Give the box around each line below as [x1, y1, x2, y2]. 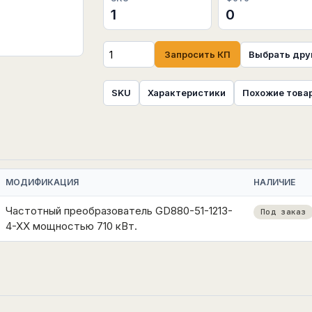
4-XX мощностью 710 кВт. [6, 219, 137, 233]
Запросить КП [164, 48, 231, 60]
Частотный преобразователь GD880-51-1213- [6, 204, 233, 217]
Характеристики [148, 87, 226, 98]
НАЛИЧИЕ [253, 177, 295, 187]
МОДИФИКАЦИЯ [6, 177, 79, 187]
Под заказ [260, 207, 306, 217]
